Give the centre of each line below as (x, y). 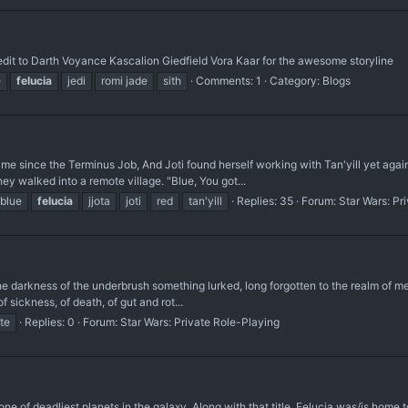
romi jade (124, 80)
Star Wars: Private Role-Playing (200, 322)
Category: (296, 80)
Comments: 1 (229, 80)
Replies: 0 (50, 322)
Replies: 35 (265, 201)
